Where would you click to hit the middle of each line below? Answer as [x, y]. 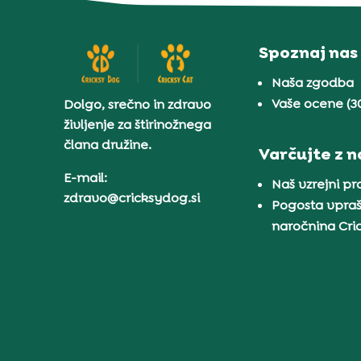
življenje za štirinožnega [138, 125]
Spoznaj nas [309, 53]
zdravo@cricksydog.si [132, 198]
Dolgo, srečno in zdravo [138, 105]
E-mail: [86, 178]
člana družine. [108, 145]
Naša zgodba [313, 83]
